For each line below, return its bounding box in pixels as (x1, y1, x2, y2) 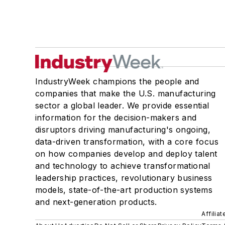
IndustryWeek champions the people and (35, 76, 199, 86)
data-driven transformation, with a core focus (35, 136, 218, 147)
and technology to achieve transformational (35, 160, 210, 171)
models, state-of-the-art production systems (35, 184, 213, 195)
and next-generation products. (35, 196, 157, 207)
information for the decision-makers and (35, 112, 197, 123)
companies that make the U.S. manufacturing (35, 88, 216, 98)
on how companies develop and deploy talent (35, 148, 217, 159)
